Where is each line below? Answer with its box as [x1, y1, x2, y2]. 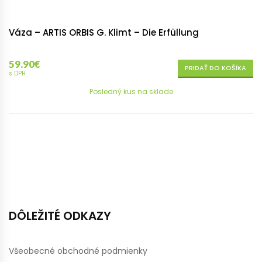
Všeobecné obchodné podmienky [9, 245, 147, 257]
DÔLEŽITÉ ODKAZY [9, 208, 111, 225]
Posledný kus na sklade [89, 87, 173, 97]
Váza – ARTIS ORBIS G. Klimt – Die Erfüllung [9, 26, 199, 39]
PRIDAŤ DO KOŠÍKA [185, 63, 246, 73]
